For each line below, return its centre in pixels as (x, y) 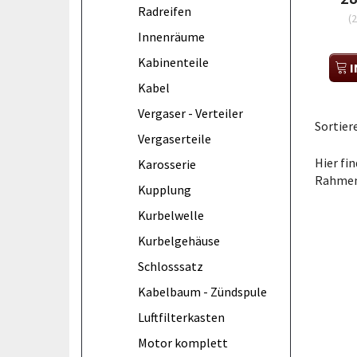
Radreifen (165, 11)
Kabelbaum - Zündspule (202, 291)
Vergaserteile (175, 138)
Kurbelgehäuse (179, 240)
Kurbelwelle (171, 215)
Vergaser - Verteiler (190, 113)
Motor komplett (183, 342)
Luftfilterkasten (181, 317)
